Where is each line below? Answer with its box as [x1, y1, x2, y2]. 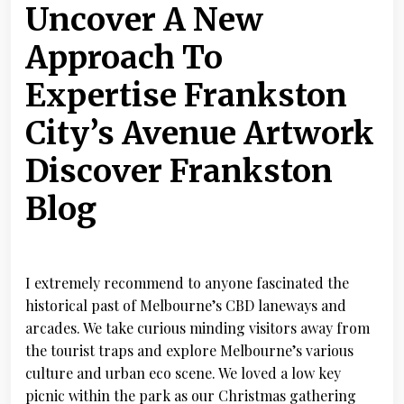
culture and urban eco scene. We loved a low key [25, 363, 341, 382]
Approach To [25, 38, 223, 78]
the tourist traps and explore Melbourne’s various [25, 341, 353, 360]
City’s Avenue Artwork [25, 114, 374, 153]
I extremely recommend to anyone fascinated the [25, 273, 349, 292]
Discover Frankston [25, 151, 333, 191]
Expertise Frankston [25, 76, 347, 115]
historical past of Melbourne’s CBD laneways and [25, 296, 346, 315]
